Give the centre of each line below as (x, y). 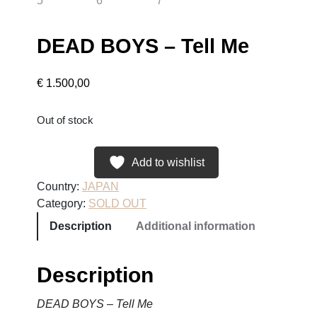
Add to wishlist (168, 162)
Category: (63, 203)
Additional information (196, 226)
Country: (60, 186)
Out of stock (65, 120)
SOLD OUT (118, 203)
